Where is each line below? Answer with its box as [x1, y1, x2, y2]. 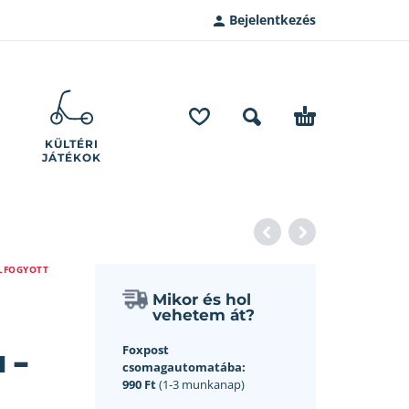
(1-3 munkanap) [155, 376, 245, 393]
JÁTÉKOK [42, 151, 101, 164]
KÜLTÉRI [45, 137, 99, 151]
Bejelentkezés [229, 11, 316, 28]
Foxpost [121, 341, 169, 358]
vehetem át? [152, 306, 255, 324]
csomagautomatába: [121, 359, 246, 375]
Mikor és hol [152, 290, 251, 309]
